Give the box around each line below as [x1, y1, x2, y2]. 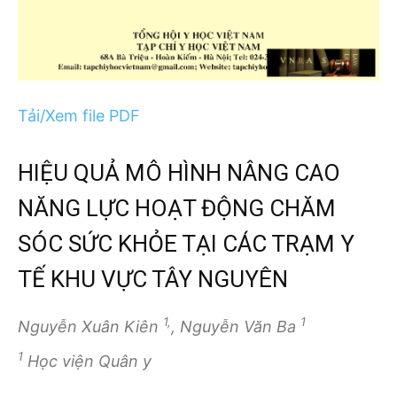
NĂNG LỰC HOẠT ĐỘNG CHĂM [18, 195, 336, 222]
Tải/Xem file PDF [18, 106, 140, 126]
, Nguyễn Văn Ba [171, 317, 300, 337]
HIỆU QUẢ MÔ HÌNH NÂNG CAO [18, 160, 340, 187]
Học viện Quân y [23, 351, 152, 370]
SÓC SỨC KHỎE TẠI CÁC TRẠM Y [18, 230, 354, 258]
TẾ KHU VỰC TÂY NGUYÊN [18, 266, 288, 293]
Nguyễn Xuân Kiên [18, 317, 163, 337]
